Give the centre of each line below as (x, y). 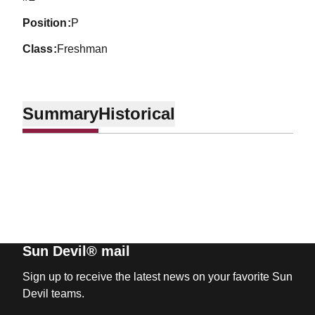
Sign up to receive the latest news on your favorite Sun (157, 277)
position (48, 23)
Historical (136, 113)
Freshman (83, 49)
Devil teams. (53, 294)
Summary (60, 113)
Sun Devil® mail (76, 251)
